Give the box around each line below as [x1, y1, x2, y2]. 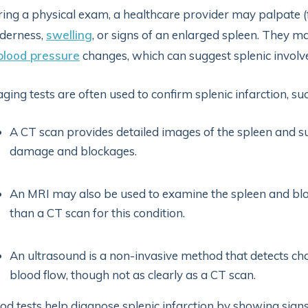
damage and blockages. [10, 144, 137, 158]
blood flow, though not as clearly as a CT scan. [10, 267, 256, 282]
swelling [46, 27, 92, 42]
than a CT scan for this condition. [10, 206, 185, 220]
